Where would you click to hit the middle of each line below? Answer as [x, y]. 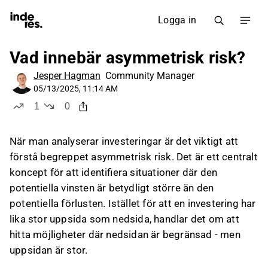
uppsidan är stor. [49, 250]
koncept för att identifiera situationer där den [114, 172]
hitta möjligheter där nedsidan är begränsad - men [125, 234]
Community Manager [150, 76]
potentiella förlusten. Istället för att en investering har [133, 203]
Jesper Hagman [67, 76]
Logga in [177, 20]
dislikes [83, 118]
